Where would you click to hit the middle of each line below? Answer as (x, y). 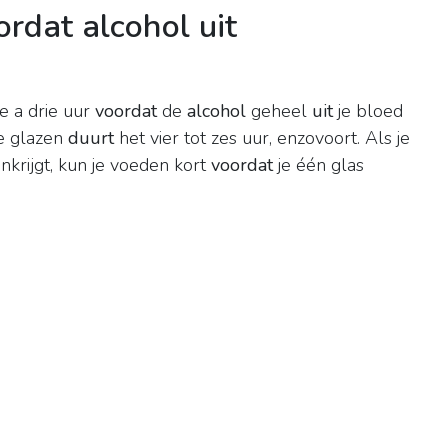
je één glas (318, 165)
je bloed (368, 111)
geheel (279, 111)
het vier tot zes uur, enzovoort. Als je (262, 138)
